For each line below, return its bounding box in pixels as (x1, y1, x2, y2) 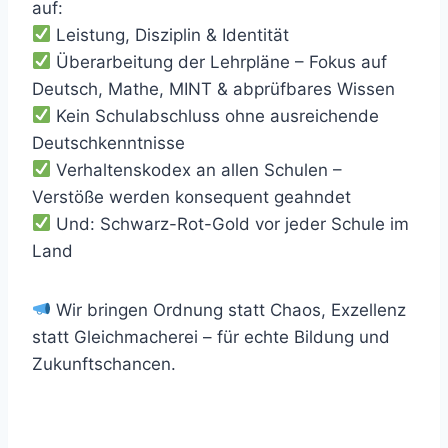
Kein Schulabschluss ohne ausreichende (51, 105, 380, 126)
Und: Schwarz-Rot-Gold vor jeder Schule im (51, 213, 410, 234)
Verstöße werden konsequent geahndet (32, 186, 351, 207)
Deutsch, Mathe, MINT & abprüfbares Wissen (32, 78, 395, 99)
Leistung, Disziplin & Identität (51, 24, 290, 45)
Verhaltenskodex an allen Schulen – (51, 159, 343, 180)
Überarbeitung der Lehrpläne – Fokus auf (51, 51, 388, 72)
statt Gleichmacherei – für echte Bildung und (32, 326, 390, 347)
